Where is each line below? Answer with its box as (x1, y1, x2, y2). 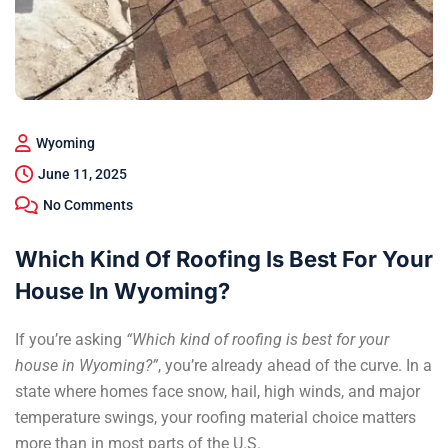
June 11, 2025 (38, 165, 127, 182)
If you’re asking (15, 329, 126, 349)
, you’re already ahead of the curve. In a (158, 355, 432, 375)
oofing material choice (201, 407, 358, 427)
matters (358, 407, 416, 427)
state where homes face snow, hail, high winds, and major (15, 381, 420, 401)
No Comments (43, 196, 133, 213)
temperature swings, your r (15, 407, 201, 427)
